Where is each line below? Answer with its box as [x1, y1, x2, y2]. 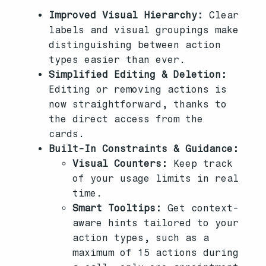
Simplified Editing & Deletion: [49, 68, 227, 80]
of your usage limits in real [72, 172, 239, 184]
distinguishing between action [49, 39, 221, 50]
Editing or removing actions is [49, 83, 227, 95]
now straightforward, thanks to [49, 98, 227, 110]
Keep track [167, 157, 233, 169]
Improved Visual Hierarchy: [49, 9, 204, 21]
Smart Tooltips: [72, 202, 162, 214]
